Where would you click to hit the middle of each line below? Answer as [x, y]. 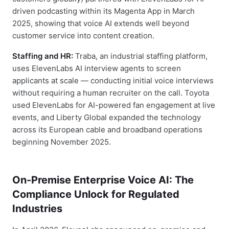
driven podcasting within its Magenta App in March [104, 11]
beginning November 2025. [62, 142]
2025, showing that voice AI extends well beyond [101, 23]
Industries [37, 209]
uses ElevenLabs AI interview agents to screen [97, 68]
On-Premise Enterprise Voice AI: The [103, 180]
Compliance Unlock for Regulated [96, 194]
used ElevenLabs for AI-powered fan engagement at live [114, 105]
